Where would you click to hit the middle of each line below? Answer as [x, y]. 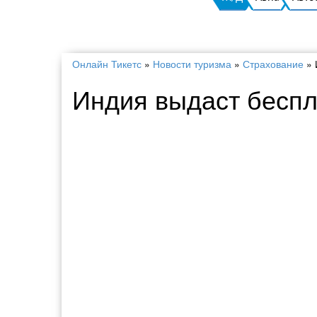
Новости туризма [192, 64]
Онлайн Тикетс [107, 64]
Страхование [273, 64]
